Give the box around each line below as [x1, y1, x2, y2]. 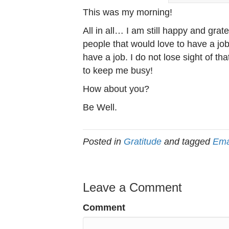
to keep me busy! [83, 65, 153, 76]
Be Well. [83, 102, 117, 113]
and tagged [162, 136, 213, 147]
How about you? [83, 84, 149, 95]
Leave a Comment [83, 180, 182, 195]
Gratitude [124, 136, 162, 147]
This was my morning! [83, 7, 172, 18]
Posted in [83, 136, 124, 147]
